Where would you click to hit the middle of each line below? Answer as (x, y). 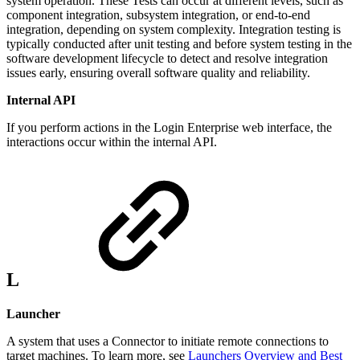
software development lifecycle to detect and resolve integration (167, 58)
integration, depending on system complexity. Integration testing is (174, 29)
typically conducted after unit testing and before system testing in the (179, 43)
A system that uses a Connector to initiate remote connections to (168, 341)
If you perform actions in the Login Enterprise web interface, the (169, 127)
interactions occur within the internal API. (112, 141)
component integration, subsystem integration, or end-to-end (158, 14)
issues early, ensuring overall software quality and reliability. (158, 72)
